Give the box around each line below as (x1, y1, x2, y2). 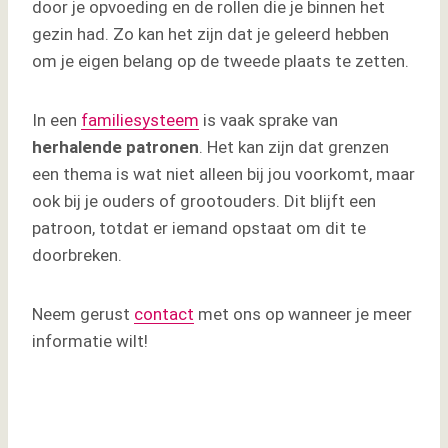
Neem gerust (32, 304, 134, 325)
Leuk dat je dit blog (56, 392, 319, 433)
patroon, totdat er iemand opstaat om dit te (32, 218, 366, 239)
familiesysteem (81, 110, 199, 131)
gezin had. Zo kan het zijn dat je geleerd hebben (32, 24, 389, 45)
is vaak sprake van (199, 110, 338, 131)
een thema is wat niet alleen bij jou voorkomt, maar (32, 164, 415, 185)
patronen (126, 137, 199, 158)
